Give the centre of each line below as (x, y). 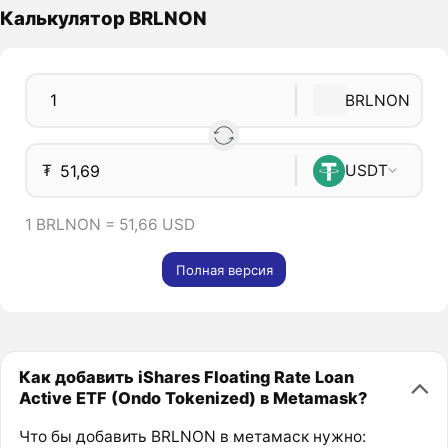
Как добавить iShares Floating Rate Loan (186, 377)
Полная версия (224, 269)
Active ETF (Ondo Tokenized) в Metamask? (192, 398)
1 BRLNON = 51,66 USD (109, 225)
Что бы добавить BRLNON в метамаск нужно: (192, 436)
